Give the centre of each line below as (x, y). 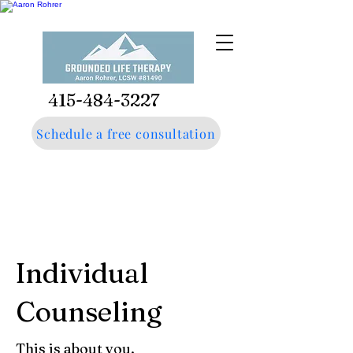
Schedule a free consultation (126, 133)
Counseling (89, 312)
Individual (82, 273)
